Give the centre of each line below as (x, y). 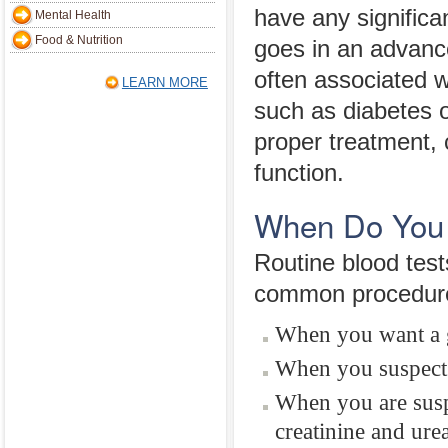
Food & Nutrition (79, 40)
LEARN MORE (164, 82)
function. (299, 173)
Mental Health (73, 15)
